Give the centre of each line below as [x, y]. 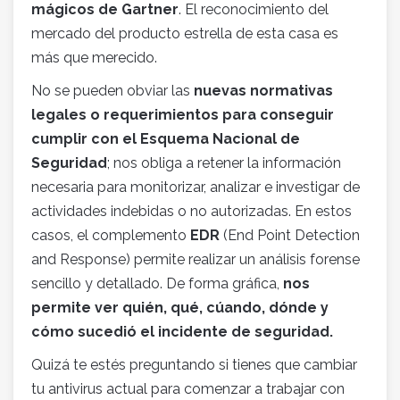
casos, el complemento [111, 236]
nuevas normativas [263, 91]
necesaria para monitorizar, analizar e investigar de [196, 187]
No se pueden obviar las [112, 91]
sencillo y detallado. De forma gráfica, [155, 284]
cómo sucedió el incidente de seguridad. [182, 332]
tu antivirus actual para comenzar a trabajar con [188, 389]
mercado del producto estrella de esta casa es [185, 34]
